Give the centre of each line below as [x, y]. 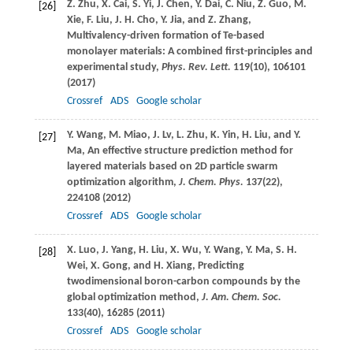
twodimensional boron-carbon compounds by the [183, 281]
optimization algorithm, [123, 182]
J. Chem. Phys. [212, 182]
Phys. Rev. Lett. [197, 67]
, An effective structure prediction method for [187, 150]
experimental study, [114, 67]
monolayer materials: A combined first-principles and [190, 51]
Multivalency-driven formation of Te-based [165, 35]
